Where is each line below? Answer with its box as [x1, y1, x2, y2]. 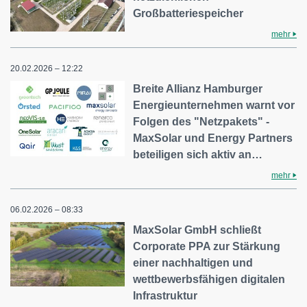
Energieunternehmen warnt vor [133, 99, 295, 112]
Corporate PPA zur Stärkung [133, 241, 281, 253]
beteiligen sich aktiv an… [133, 149, 263, 161]
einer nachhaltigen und [133, 257, 254, 269]
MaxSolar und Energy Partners [133, 132, 293, 145]
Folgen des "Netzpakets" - [133, 116, 270, 128]
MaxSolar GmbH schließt [133, 224, 262, 236]
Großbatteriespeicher [133, 8, 244, 20]
